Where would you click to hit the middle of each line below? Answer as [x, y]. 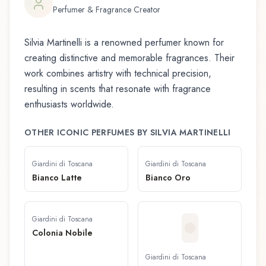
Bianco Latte [57, 178]
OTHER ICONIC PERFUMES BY [87, 133]
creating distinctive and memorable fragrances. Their [129, 58]
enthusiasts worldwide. [69, 104]
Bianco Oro [168, 178]
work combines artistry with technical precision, [118, 74]
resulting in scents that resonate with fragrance [118, 89]
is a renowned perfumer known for [153, 43]
